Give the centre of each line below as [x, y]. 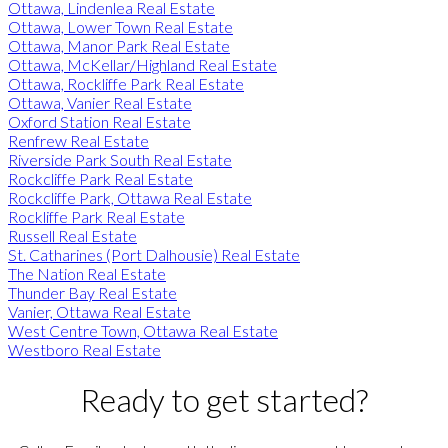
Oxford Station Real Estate [99, 121]
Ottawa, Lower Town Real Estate [120, 26]
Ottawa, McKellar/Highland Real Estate [142, 64]
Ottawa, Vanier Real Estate [100, 102]
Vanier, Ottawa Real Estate [99, 311]
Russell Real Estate [72, 235]
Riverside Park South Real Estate [120, 159]
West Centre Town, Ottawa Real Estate [143, 330]
